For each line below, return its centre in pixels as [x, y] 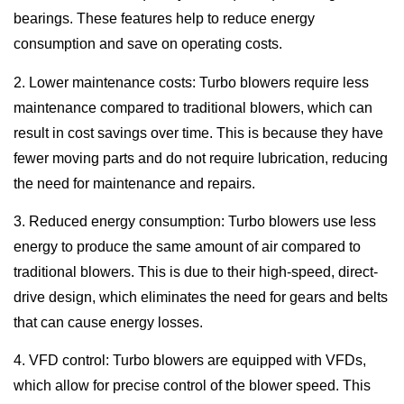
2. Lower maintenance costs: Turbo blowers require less [191, 82]
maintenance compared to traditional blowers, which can [193, 107]
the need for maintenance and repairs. [134, 183]
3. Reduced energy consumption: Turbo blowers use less [195, 221]
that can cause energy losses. [108, 322]
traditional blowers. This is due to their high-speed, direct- [196, 271]
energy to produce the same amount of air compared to [187, 246]
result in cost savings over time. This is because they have [198, 133]
